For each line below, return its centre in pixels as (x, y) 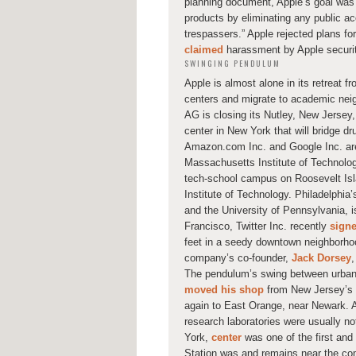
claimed (204, 50)
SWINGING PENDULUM (233, 64)
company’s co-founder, (238, 257)
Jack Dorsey (321, 257)
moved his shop (224, 289)
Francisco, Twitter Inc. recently (257, 226)
